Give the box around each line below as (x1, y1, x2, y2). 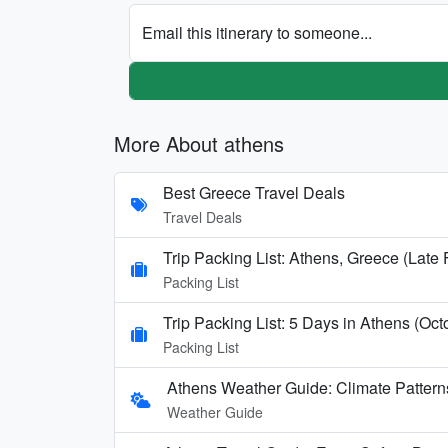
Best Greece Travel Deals (163, 180, 345, 204)
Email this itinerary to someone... (142, 20, 372, 44)
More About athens (114, 128, 284, 158)
